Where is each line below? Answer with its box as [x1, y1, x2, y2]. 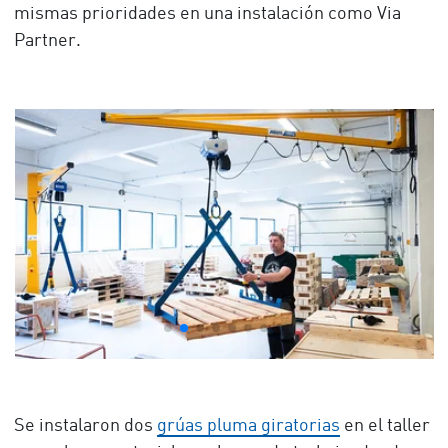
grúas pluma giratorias [156, 417, 340, 435]
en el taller [339, 417, 430, 435]
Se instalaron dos [13, 417, 157, 435]
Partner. [13, 32, 81, 50]
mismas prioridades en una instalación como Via [13, 5, 401, 23]
